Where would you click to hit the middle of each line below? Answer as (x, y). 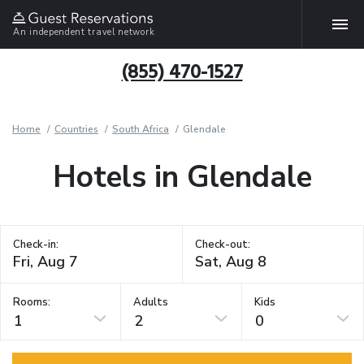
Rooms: (32, 302)
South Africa (141, 129)
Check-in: (36, 245)
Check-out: (222, 245)
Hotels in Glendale (182, 177)
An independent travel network (84, 32)
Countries (76, 129)
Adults (151, 302)
